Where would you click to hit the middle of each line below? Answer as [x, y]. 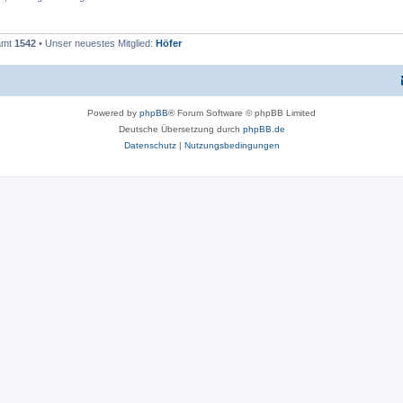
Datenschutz [150, 145]
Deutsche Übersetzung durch [180, 129]
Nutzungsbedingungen [232, 145]
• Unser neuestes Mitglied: [96, 43]
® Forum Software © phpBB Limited [242, 112]
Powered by [113, 112]
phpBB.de [264, 129]
